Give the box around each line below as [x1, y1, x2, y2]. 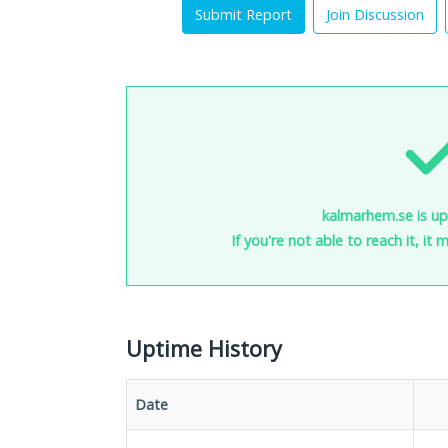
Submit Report [195, 5, 292, 24]
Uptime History [126, 334, 282, 363]
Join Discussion [326, 5, 424, 24]
